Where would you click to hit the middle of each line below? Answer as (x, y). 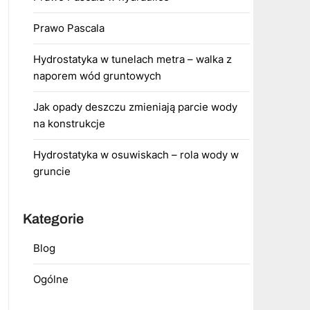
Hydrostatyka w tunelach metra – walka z (132, 59)
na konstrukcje (69, 124)
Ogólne (51, 279)
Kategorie (53, 219)
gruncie (52, 171)
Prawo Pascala (69, 28)
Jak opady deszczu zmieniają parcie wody (135, 107)
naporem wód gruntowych (97, 76)
